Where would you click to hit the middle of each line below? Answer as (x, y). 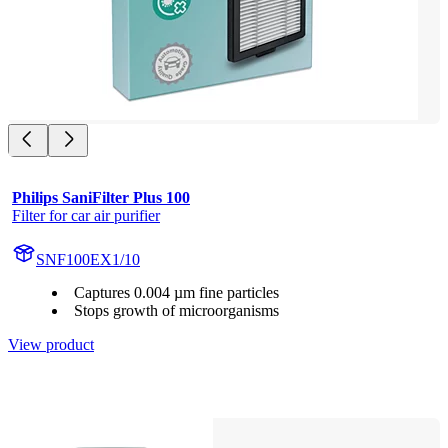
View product (51, 344)
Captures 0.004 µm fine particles (176, 292)
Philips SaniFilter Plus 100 (101, 197)
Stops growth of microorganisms (176, 310)
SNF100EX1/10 (88, 259)
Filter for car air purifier (86, 215)
